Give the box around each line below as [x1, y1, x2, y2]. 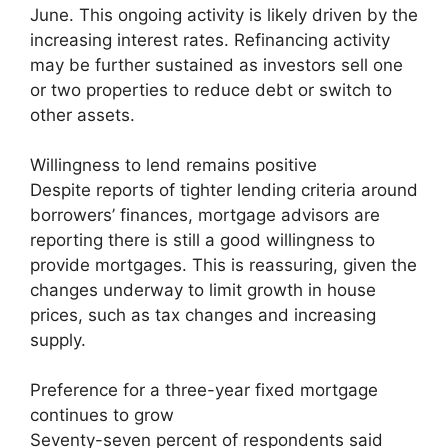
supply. [30, 329, 86, 350]
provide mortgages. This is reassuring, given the [30, 254, 417, 275]
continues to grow [30, 404, 174, 425]
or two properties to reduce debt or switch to [30, 79, 392, 100]
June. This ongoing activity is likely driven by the [30, 4, 418, 25]
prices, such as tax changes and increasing [30, 304, 376, 325]
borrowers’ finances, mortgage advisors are [30, 204, 380, 225]
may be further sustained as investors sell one [30, 54, 403, 75]
